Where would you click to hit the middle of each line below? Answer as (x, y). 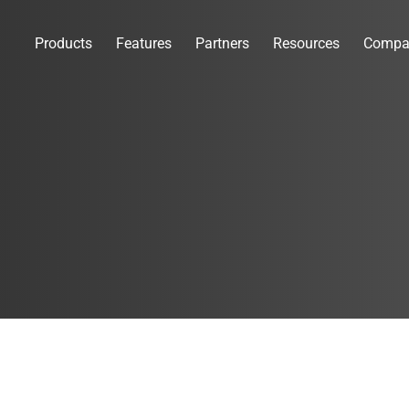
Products (63, 43)
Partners (222, 43)
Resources (306, 43)
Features (144, 43)
